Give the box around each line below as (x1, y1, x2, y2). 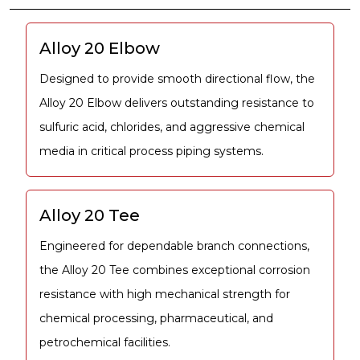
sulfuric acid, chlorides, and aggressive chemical (39, 119, 305, 134)
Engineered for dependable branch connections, (39, 238, 309, 253)
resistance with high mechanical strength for (39, 286, 290, 301)
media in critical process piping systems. (39, 143, 264, 158)
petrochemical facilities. (39, 334, 170, 350)
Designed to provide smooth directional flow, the (39, 71, 315, 86)
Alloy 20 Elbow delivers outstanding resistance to (39, 95, 314, 110)
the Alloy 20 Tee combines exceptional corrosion (39, 262, 310, 277)
